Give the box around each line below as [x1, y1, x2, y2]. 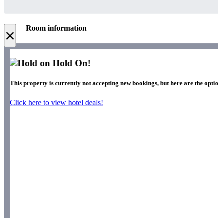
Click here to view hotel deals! [10, 98, 103, 107]
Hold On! [50, 58, 91, 69]
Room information [26, 24, 87, 33]
